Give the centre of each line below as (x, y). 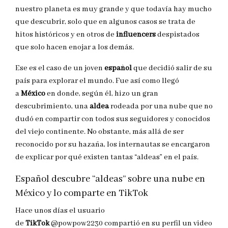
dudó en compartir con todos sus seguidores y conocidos (113, 119)
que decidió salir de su (173, 68)
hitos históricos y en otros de (66, 35)
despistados (178, 35)
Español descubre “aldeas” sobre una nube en (110, 179)
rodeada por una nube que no (162, 107)
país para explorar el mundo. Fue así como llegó (97, 81)
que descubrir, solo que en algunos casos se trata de (105, 22)
